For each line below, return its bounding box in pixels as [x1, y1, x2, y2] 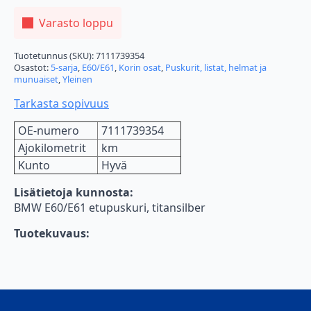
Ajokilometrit [18, 140, 86, 156]
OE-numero [18, 123, 79, 139]
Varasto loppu [39, 15, 113, 31]
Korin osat [119, 61, 161, 74]
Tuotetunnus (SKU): [14, 49, 96, 62]
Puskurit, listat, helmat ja [165, 61, 267, 74]
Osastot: [14, 61, 51, 74]
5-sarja [51, 61, 78, 74]
